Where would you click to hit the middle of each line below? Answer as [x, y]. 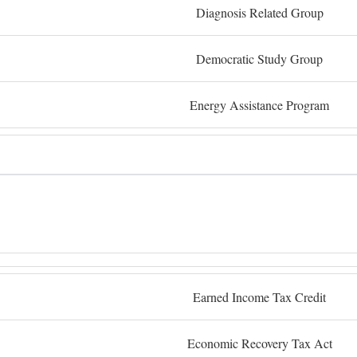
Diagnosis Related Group [259, 12]
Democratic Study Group [259, 59]
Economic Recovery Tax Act [259, 343]
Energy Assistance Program [259, 105]
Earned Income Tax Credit [259, 297]
